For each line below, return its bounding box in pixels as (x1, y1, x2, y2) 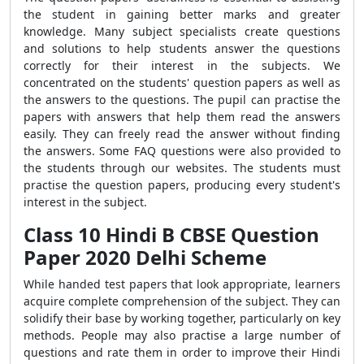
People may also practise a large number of (80, 327, 340, 343)
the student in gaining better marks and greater (24, 6, 340, 22)
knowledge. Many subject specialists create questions (24, 24, 340, 39)
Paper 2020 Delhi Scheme (24, 244, 266, 271)
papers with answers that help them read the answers (24, 109, 340, 124)
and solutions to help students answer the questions (24, 41, 340, 56)
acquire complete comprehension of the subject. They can (24, 293, 340, 309)
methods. (24, 327, 81, 343)
